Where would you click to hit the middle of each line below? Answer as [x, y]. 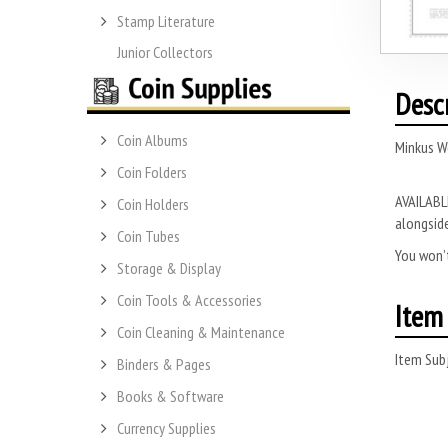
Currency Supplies [166, 428]
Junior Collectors [165, 51]
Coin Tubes [148, 236]
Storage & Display [169, 268]
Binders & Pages [164, 364]
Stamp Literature [166, 20]
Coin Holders [153, 204]
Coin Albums [152, 140]
